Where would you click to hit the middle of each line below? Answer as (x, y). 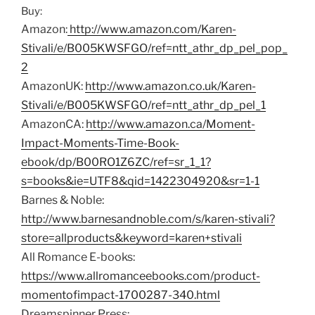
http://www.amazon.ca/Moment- (171, 124)
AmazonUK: (53, 86)
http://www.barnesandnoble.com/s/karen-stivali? (148, 219)
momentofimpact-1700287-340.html (121, 295)
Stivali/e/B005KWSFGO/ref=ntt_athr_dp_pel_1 (143, 105)
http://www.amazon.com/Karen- (153, 29)
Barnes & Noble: (63, 200)
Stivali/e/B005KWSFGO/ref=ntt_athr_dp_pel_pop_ (154, 48)
